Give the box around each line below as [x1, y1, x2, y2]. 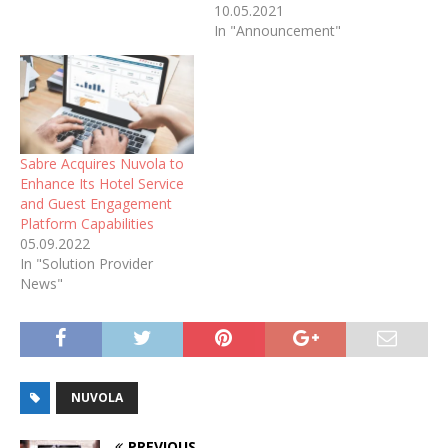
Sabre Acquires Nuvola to [20, 154, 184, 174]
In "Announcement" [214, 20, 341, 40]
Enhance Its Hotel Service [20, 174, 184, 194]
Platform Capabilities [20, 214, 154, 234]
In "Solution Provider [20, 254, 153, 274]
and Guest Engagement [20, 194, 172, 214]
